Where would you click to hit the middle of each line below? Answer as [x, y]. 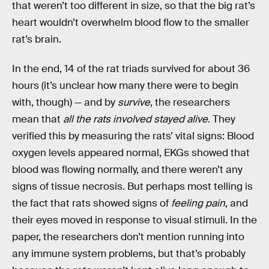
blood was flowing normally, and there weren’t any [127, 170]
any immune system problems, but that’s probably [129, 254]
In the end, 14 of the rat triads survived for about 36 [131, 69]
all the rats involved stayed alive [135, 119]
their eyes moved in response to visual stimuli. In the [134, 220]
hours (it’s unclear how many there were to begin [125, 86]
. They [222, 119]
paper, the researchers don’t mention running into [128, 237]
